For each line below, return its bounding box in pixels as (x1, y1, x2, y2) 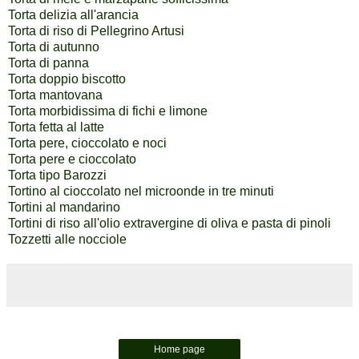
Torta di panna (8, 56, 89, 71)
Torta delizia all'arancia (8, 8, 139, 22)
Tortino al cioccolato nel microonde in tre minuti (8, 184, 274, 199)
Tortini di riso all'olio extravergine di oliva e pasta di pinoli (8, 216, 331, 231)
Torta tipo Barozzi (8, 168, 107, 183)
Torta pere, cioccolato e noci (8, 136, 167, 151)
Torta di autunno (8, 40, 99, 54)
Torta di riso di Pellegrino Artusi (8, 24, 184, 38)
